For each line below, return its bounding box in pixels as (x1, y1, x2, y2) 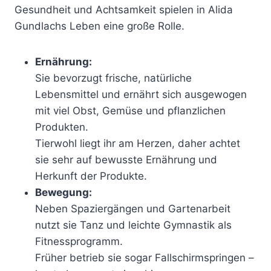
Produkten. (35, 120, 88, 133)
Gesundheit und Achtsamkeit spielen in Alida (15, 3, 233, 16)
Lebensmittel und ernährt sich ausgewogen (35, 88, 247, 100)
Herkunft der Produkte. (35, 169, 147, 182)
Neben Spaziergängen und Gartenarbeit (35, 202, 230, 215)
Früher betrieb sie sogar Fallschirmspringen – (35, 251, 254, 264)
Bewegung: (35, 186, 92, 198)
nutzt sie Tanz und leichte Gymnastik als (35, 218, 232, 231)
